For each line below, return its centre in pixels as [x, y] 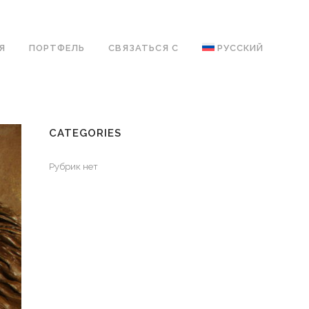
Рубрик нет [73, 167]
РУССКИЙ [240, 48]
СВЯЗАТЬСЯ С [144, 48]
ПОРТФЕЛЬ [57, 48]
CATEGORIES [85, 133]
